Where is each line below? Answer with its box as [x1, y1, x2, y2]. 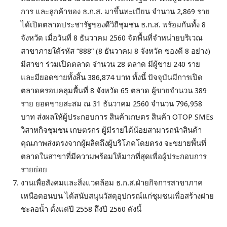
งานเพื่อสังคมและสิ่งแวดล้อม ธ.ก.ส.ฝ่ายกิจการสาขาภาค [21, 178, 203, 188]
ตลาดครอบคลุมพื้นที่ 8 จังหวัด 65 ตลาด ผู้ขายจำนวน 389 [21, 86, 207, 96]
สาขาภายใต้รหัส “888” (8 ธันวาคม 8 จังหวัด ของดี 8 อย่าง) [21, 47, 211, 56]
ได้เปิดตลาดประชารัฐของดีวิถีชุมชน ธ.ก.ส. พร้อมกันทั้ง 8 [21, 20, 206, 30]
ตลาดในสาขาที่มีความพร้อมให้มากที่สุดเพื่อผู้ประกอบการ [21, 152, 207, 162]
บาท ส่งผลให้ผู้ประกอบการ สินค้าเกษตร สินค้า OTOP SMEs [21, 112, 214, 122]
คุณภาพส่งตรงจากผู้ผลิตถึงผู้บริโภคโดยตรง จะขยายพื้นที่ [21, 139, 207, 148]
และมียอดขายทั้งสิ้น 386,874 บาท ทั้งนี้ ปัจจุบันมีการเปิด [21, 73, 203, 83]
